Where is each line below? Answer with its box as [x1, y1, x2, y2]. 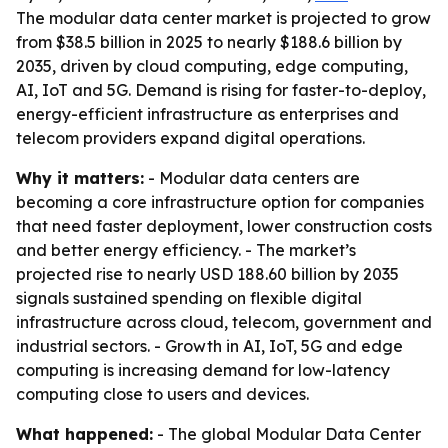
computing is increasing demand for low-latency [16, 360, 390, 380]
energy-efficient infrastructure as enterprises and [16, 104, 399, 124]
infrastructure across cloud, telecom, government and [16, 312, 432, 332]
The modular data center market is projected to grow [16, 8, 431, 28]
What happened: [16, 424, 153, 444]
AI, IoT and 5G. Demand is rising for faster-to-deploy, [16, 80, 426, 100]
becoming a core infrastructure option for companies [16, 192, 424, 212]
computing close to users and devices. [16, 384, 309, 404]
